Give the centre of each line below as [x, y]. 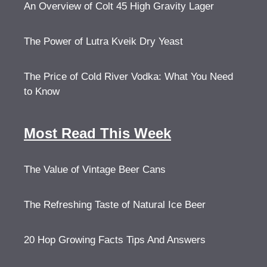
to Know [42, 91]
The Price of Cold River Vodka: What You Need [128, 77]
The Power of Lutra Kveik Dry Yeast [103, 41]
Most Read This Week [97, 133]
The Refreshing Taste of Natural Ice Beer [115, 205]
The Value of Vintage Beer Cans [95, 170]
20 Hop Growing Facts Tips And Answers [115, 240]
